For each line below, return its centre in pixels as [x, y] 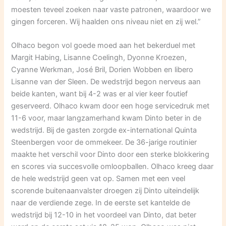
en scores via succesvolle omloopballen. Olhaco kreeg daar [112, 167]
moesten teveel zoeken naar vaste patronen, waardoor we [111, 9]
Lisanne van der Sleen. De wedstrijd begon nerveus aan [106, 82]
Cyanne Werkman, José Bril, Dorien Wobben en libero [102, 70]
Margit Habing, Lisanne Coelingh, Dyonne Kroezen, [99, 58]
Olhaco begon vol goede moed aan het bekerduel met [103, 46]
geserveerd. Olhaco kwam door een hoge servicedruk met [110, 106]
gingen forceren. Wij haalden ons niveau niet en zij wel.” [106, 21]
